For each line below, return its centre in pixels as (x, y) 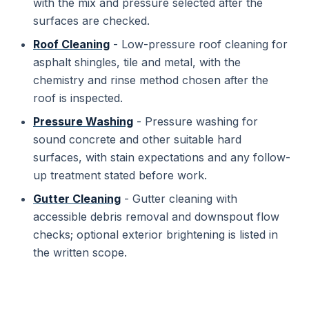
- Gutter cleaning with (179, 199)
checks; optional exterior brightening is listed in (156, 235)
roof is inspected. (78, 98)
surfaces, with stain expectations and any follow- (162, 157)
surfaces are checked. (91, 21)
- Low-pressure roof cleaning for (199, 44)
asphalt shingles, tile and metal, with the (137, 62)
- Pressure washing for (196, 121)
